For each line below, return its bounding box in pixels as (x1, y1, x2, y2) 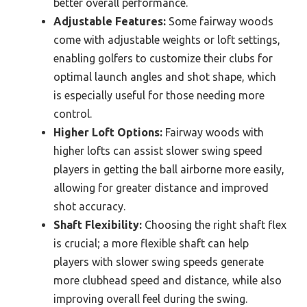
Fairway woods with (162, 126, 264, 138)
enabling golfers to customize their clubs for (53, 52, 273, 64)
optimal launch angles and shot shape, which (53, 71, 276, 83)
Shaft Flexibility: (53, 219, 142, 231)
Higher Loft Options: (53, 126, 162, 138)
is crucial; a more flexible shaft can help (53, 237, 249, 249)
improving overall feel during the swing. (53, 293, 247, 305)
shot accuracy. (53, 200, 125, 212)
